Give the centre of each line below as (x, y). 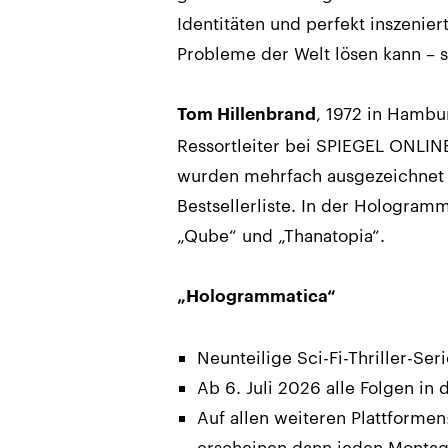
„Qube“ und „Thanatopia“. (281, 234)
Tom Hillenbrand (246, 114)
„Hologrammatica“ (256, 296)
